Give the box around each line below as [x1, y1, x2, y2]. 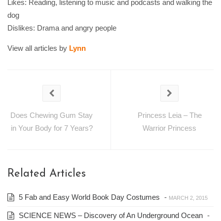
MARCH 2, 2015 [169, 194, 208, 201]
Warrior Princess [143, 123, 196, 132]
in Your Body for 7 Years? [10, 123, 93, 132]
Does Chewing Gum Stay [10, 110, 93, 119]
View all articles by [7, 43, 69, 52]
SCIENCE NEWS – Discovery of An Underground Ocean [17, 211, 203, 220]
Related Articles [7, 168, 86, 180]
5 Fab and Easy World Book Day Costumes [17, 192, 160, 201]
